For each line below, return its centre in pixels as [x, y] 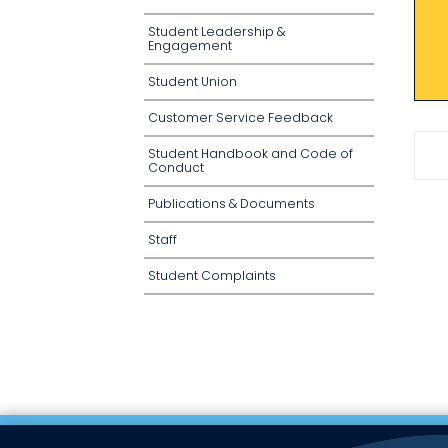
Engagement [190, 45]
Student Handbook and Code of [250, 153]
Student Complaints [212, 275]
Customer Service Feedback [240, 117]
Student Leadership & [216, 31]
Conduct [176, 167]
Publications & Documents [231, 203]
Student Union [192, 81]
